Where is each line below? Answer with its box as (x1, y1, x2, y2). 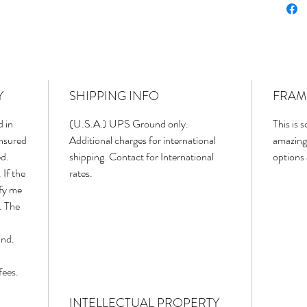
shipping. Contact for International (69, 149, 214, 165)
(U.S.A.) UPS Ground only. (69, 116, 188, 132)
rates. (69, 165, 93, 182)
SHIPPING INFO (69, 87, 159, 106)
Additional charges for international (69, 132, 216, 149)
